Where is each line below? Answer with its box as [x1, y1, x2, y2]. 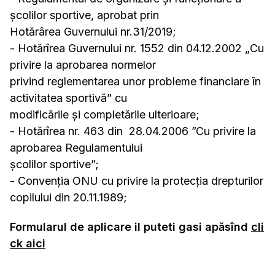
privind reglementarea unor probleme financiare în [10, 75, 261, 88]
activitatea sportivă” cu [10, 91, 127, 104]
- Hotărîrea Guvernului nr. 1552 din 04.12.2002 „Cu [10, 42, 264, 55]
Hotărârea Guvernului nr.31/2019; [10, 25, 176, 38]
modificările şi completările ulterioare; [10, 108, 199, 121]
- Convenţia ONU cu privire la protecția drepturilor [10, 174, 263, 187]
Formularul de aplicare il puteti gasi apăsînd [10, 220, 251, 233]
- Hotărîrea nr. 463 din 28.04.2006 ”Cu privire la [10, 125, 256, 137]
